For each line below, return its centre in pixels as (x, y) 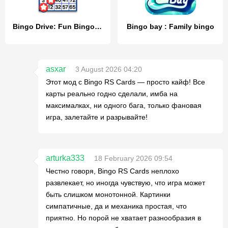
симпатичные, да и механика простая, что (116, 206)
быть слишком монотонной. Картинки (108, 195)
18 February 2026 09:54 (133, 159)
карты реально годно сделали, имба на (112, 94)
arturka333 (65, 158)
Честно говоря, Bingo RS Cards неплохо (112, 171)
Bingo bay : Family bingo (170, 27)
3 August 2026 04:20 (109, 69)
